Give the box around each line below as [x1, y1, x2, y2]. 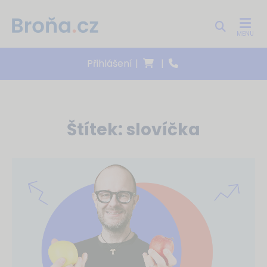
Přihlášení [86, 57, 132, 70]
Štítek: [67, 118, 126, 141]
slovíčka [126, 118, 200, 141]
